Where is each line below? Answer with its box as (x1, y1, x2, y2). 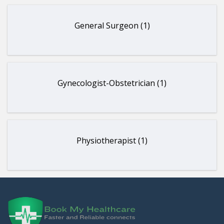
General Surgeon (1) (74, 20, 150, 31)
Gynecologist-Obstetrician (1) (57, 77, 166, 88)
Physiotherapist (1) (76, 135, 147, 146)
